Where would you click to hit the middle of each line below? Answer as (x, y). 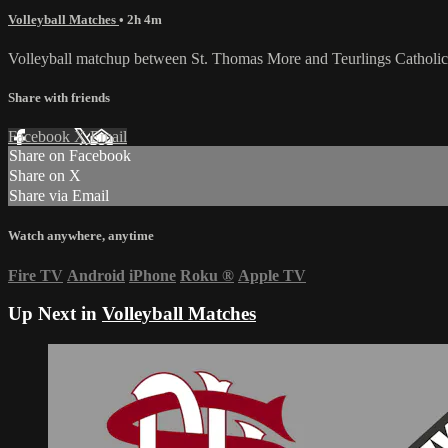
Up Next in (55, 314)
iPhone (152, 275)
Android (96, 275)
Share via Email (59, 196)
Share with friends (59, 98)
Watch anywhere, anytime (81, 236)
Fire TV (35, 275)
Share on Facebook (70, 156)
